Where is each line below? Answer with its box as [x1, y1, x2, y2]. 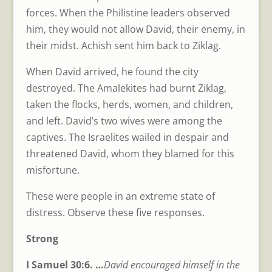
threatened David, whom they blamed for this [25, 147, 234, 161]
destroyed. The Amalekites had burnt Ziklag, [25, 81, 226, 95]
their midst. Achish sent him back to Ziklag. [25, 39, 221, 53]
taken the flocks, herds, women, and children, [25, 98, 233, 112]
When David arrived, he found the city [25, 65, 199, 79]
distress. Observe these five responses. [25, 206, 205, 220]
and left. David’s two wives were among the [25, 114, 222, 128]
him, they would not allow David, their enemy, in [25, 22, 245, 36]
